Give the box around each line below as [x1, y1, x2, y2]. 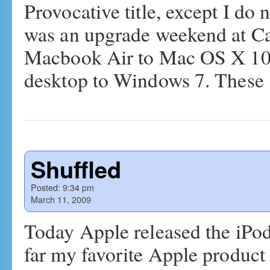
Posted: [31, 181, 60, 193]
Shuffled [31, 152, 121, 186]
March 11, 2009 [31, 193, 91, 206]
